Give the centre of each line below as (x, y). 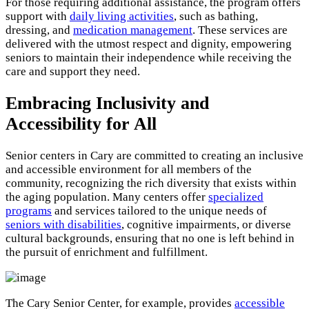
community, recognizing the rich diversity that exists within (151, 183)
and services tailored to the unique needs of (159, 211)
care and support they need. (73, 72)
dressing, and (39, 30)
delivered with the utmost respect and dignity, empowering (149, 44)
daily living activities (122, 17)
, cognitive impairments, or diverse (206, 225)
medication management (133, 30)
